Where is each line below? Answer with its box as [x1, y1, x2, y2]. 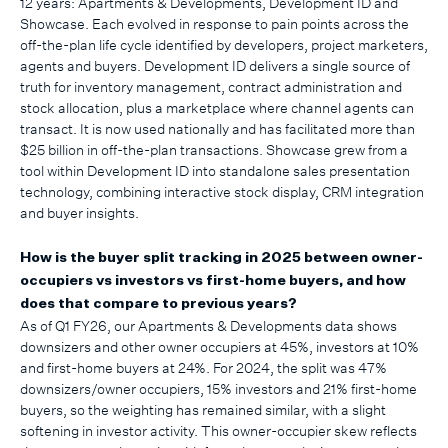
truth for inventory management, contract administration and [20, 77, 402, 95]
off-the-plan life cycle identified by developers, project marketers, [20, 35, 428, 53]
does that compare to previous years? [20, 296, 297, 311]
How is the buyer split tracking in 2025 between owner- [20, 250, 423, 265]
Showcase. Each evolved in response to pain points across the [20, 14, 409, 32]
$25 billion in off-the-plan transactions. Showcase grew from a [20, 140, 408, 158]
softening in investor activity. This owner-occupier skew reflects [20, 421, 417, 439]
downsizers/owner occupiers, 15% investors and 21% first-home [20, 379, 417, 397]
